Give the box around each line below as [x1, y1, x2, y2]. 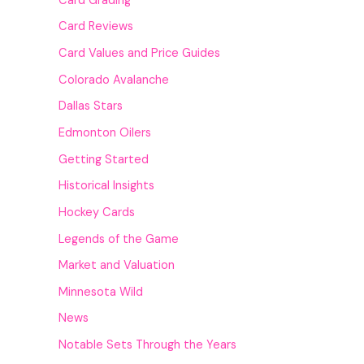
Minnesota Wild [58, 284, 144, 300]
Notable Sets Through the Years [58, 337, 237, 353]
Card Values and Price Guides [58, 45, 221, 62]
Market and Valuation [58, 258, 175, 274]
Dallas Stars [58, 98, 123, 115]
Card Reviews [58, 19, 134, 35]
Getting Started [58, 151, 149, 167]
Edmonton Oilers [58, 124, 152, 141]
